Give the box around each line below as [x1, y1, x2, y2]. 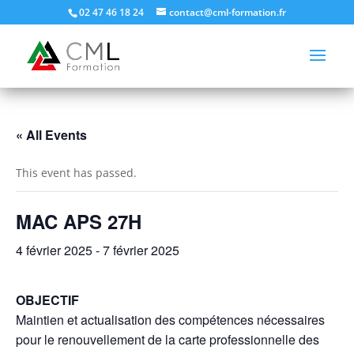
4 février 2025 [16, 240, 92, 259]
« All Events [16, 125, 87, 144]
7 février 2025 [103, 240, 179, 259]
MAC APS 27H [16, 207, 141, 235]
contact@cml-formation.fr [168, 6, 286, 19]
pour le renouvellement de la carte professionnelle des [16, 330, 319, 348]
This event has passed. [16, 164, 137, 180]
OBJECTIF [16, 290, 79, 309]
